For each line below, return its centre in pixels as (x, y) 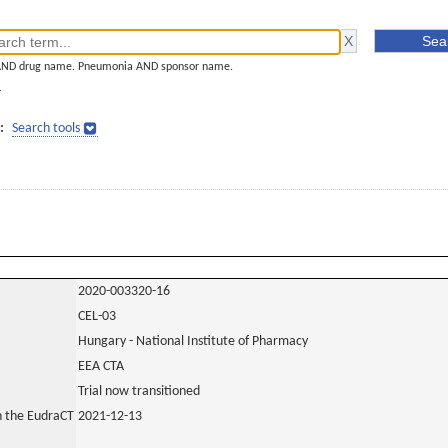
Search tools (46, 128)
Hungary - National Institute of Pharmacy (193, 341)
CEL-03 (97, 316)
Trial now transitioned (139, 391)
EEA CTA (101, 366)
